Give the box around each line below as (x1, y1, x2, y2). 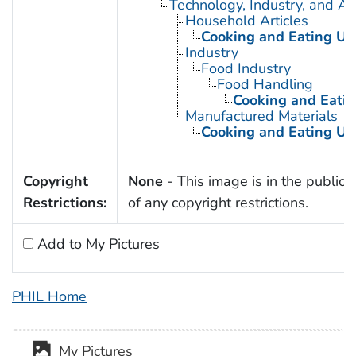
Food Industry (200, 58, 291, 78)
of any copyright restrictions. (127, 192, 308, 212)
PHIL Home (12, 286, 87, 306)
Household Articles (184, 10, 308, 30)
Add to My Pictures (33, 234, 160, 253)
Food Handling (216, 74, 313, 94)
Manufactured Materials (184, 106, 338, 126)
